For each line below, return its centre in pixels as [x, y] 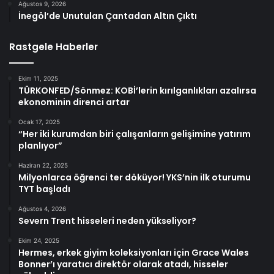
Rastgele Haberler [54, 46]
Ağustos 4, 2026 [42, 208]
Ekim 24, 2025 [39, 240]
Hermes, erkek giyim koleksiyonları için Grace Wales [134, 252]
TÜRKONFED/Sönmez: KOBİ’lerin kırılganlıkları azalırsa [137, 90]
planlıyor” [40, 145]
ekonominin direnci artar [74, 102]
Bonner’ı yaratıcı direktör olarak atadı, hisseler [123, 264]
